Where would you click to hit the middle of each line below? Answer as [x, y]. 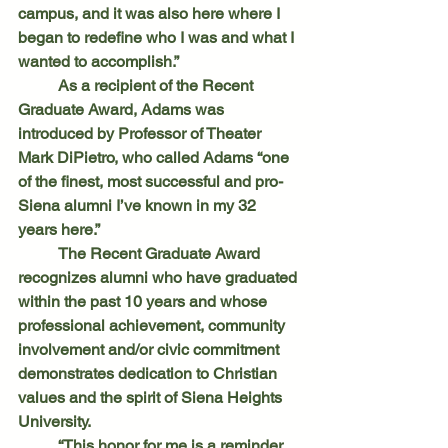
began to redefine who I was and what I [158, 37]
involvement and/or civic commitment [150, 349]
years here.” [59, 229]
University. [54, 421]
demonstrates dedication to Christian [149, 373]
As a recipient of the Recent [38, 85]
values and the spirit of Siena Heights [152, 397]
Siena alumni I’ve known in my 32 [139, 205]
